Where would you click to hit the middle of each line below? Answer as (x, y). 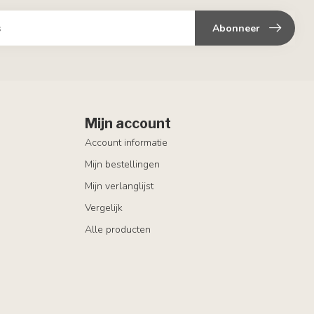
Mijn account (128, 123)
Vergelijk (104, 208)
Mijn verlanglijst (119, 186)
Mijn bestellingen (122, 164)
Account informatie (126, 143)
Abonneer (236, 28)
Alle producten (118, 230)
